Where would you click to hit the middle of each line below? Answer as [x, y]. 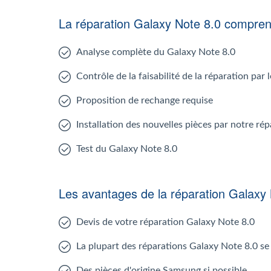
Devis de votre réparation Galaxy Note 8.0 [165, 222]
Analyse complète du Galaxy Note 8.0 [156, 52]
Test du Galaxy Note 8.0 [127, 149]
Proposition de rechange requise [145, 100]
